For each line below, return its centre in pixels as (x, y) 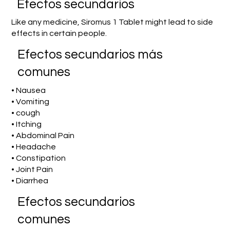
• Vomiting (31, 102)
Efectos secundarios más (90, 54)
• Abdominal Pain (43, 136)
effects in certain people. (59, 33)
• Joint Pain (32, 170)
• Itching (27, 124)
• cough (26, 113)
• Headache (34, 147)
